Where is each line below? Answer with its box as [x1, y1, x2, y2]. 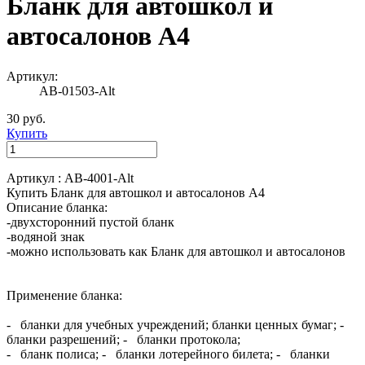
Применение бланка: [7, 288, 122, 302]
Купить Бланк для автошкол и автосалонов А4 [7, 185, 265, 200]
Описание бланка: [7, 200, 108, 214]
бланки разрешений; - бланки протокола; [7, 332, 240, 346]
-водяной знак [7, 229, 85, 244]
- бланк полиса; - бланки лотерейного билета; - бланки [7, 346, 330, 361]
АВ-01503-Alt [39, 83, 115, 98]
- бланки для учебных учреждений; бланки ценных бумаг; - [7, 317, 350, 332]
